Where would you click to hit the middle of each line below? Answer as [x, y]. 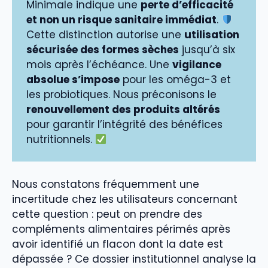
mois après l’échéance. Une [99, 65]
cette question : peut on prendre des [107, 214]
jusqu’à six [207, 50]
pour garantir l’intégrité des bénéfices [124, 125]
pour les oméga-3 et [175, 80]
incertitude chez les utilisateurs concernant [125, 199]
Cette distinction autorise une [105, 35]
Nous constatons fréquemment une [106, 184]
